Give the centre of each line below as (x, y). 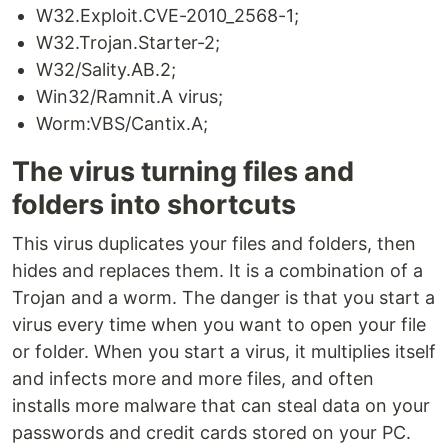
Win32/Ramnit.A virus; (129, 97)
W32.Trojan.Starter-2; (128, 43)
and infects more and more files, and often (193, 379)
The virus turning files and (183, 172)
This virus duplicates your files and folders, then (214, 244)
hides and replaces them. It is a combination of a (217, 271)
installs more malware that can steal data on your (221, 406)
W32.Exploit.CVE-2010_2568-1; (167, 16)
